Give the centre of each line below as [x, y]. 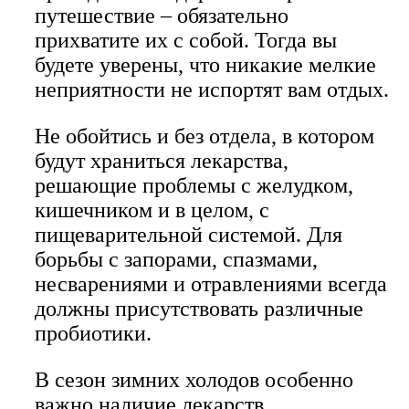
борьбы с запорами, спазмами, [176, 260]
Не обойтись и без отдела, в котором [204, 136]
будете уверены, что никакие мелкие [205, 65]
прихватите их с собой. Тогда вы [186, 41]
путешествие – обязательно [162, 16]
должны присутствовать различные [199, 309]
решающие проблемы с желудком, [194, 186]
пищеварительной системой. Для [189, 235]
